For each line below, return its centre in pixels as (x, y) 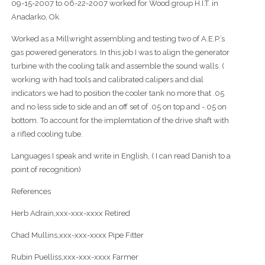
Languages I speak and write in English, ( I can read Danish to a (121, 156)
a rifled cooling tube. (47, 134)
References (31, 192)
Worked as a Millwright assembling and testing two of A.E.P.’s (118, 39)
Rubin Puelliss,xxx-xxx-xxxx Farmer (75, 257)
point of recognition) (46, 170)
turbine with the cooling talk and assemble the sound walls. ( (117, 66)
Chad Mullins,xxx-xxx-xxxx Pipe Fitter (77, 235)
